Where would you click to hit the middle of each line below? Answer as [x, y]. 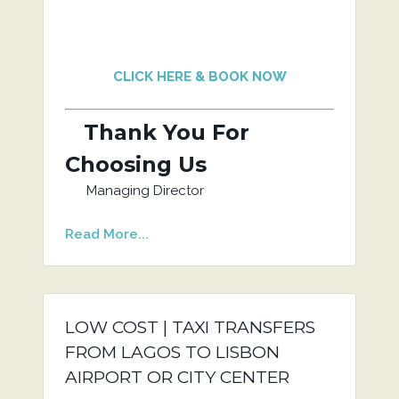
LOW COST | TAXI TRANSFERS [190, 327]
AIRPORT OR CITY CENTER [177, 377]
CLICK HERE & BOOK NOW [199, 77]
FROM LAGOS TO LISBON [172, 352]
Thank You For [157, 132]
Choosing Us [135, 164]
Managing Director [134, 191]
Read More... [106, 234]
